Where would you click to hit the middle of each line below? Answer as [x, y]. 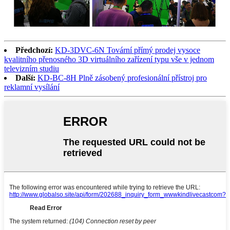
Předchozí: [34, 50]
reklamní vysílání [32, 87]
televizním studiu [32, 69]
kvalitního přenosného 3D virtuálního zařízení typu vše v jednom [109, 60]
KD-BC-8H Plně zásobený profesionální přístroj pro [122, 78]
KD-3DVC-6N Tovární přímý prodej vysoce [128, 50]
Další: [25, 78]
